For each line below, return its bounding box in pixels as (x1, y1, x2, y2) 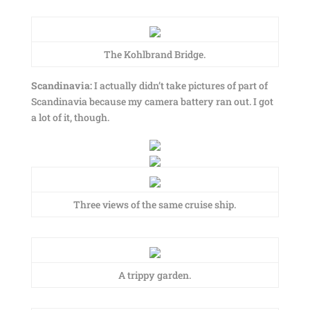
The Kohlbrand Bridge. (104, 48, 206, 61)
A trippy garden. (118, 268, 192, 282)
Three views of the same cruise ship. (73, 198, 237, 211)
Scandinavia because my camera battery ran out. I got (30, 95, 273, 108)
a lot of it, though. (30, 111, 109, 124)
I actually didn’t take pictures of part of (93, 79, 268, 92)
